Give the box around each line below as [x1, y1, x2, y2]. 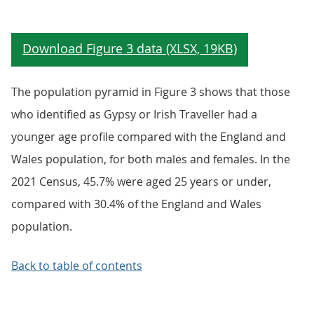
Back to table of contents [11, 258, 142, 273]
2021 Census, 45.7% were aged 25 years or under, [11, 174, 271, 189]
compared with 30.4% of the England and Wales [11, 196, 261, 212]
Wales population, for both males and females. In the [11, 151, 290, 167]
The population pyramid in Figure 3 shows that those [11, 84, 290, 100]
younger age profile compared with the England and [11, 129, 286, 144]
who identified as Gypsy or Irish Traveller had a [11, 107, 257, 122]
